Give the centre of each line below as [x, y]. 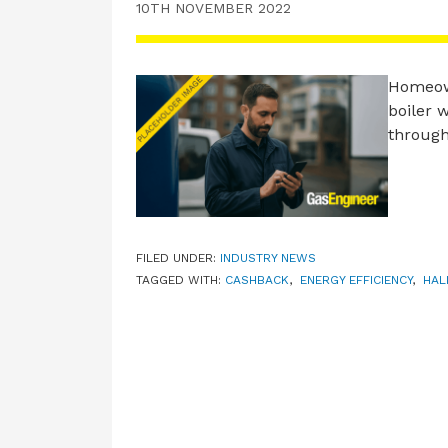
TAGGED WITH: [180, 279]
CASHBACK [257, 279]
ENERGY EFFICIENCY [356, 279]
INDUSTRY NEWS [268, 257]
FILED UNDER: [178, 257]
